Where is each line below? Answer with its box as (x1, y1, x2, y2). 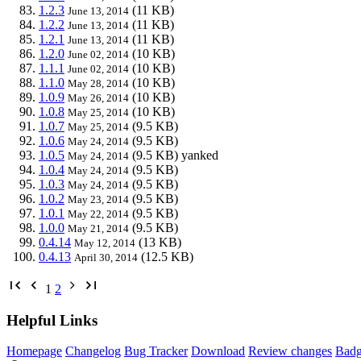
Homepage (6, 344, 62, 359)
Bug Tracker (124, 344, 188, 359)
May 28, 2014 (68, 77, 129, 89)
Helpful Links (6, 311, 98, 329)
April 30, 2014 (74, 251, 138, 263)
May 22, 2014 (68, 207, 129, 220)
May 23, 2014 (68, 193, 129, 205)
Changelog (65, 344, 121, 359)
